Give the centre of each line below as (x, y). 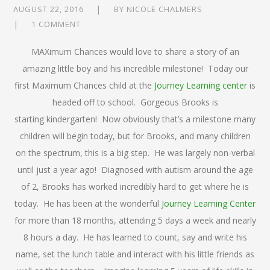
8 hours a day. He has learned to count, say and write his (135, 237)
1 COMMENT (56, 24)
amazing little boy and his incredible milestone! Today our (135, 68)
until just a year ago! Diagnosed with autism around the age (135, 169)
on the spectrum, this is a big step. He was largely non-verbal (135, 152)
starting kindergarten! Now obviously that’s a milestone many (135, 119)
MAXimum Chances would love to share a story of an (135, 51)
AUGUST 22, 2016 (49, 9)
